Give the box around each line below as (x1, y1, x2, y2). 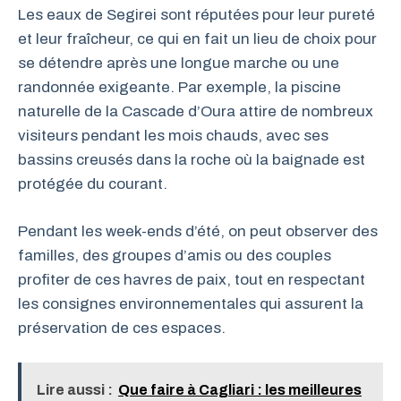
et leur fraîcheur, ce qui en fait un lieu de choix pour (18, 30, 377, 47)
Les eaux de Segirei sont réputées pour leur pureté (18, 6, 375, 23)
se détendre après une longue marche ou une (18, 55, 339, 72)
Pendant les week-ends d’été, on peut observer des (18, 222, 378, 240)
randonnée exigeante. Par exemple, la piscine (18, 79, 341, 96)
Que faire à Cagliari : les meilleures (118, 382, 362, 397)
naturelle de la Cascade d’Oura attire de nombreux (18, 103, 373, 120)
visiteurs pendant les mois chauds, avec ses (18, 127, 328, 144)
